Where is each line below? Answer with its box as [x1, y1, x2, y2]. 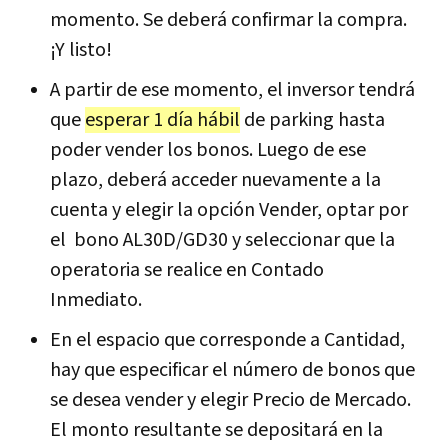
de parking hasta [240, 106, 385, 133]
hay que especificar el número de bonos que [50, 356, 415, 383]
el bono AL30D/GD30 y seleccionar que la [50, 226, 395, 253]
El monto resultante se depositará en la [50, 416, 383, 443]
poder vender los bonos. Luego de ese [50, 136, 366, 163]
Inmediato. [50, 286, 142, 313]
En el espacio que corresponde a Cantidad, [50, 326, 405, 353]
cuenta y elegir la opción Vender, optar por [50, 196, 408, 223]
